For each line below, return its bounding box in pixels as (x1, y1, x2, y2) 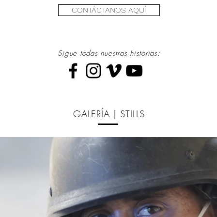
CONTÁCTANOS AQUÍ (72, 5, 146, 15)
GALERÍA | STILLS (73, 108, 145, 120)
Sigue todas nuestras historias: (58, 48, 160, 58)
